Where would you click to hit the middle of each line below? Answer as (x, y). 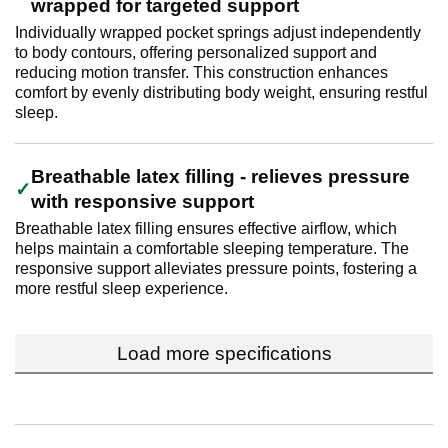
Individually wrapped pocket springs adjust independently (218, 33)
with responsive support (142, 202)
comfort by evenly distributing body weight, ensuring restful (221, 93)
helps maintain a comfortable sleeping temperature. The (212, 249)
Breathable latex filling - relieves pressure (220, 177)
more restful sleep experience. (121, 289)
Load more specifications (224, 354)
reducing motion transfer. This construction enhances (201, 73)
